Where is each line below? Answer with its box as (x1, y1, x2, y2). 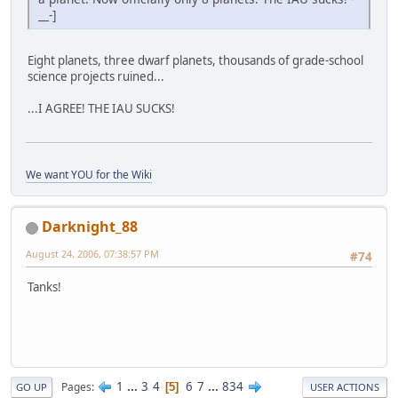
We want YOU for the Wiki (26, 167, 152, 183)
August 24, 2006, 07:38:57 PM (26, 247, 159, 261)
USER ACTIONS (310, 380, 379, 394)
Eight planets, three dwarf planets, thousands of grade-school (28, 52, 363, 68)
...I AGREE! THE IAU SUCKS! (28, 99, 175, 116)
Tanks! (28, 279, 61, 296)
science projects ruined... (28, 68, 164, 84)
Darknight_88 (42, 217, 138, 237)
